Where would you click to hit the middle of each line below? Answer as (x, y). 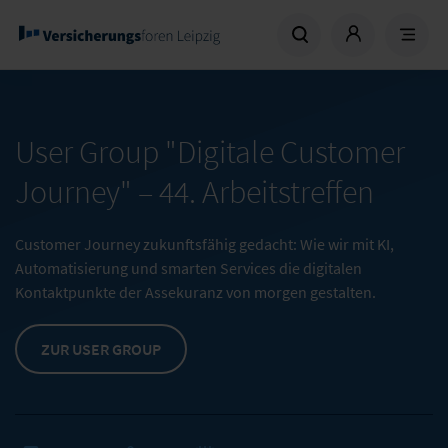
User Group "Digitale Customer (210, 152)
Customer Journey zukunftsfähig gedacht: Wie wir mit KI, (204, 244)
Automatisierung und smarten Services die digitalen (188, 268)
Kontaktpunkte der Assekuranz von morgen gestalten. (195, 292)
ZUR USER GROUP (101, 349)
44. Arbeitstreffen (266, 192)
